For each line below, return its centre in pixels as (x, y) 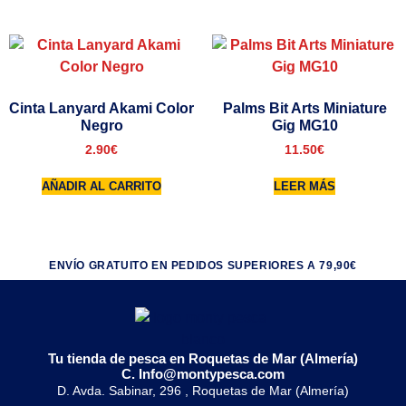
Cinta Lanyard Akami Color (101, 109)
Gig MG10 (304, 126)
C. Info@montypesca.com (203, 373)
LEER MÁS (304, 186)
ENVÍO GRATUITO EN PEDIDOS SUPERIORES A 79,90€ (203, 265)
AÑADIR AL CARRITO (101, 186)
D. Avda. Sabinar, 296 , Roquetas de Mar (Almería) (203, 390)
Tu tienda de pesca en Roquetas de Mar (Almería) (203, 358)
